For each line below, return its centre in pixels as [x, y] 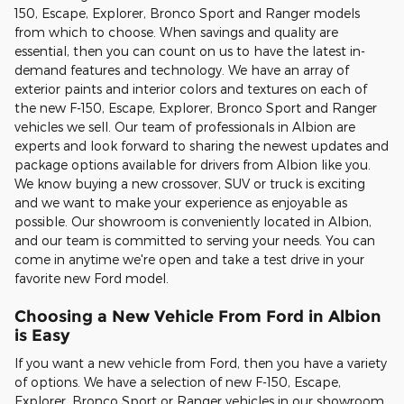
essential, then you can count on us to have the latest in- [190, 50]
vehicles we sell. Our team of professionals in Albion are [185, 126]
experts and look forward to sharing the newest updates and [202, 145]
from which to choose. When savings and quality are [176, 32]
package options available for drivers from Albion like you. [193, 164]
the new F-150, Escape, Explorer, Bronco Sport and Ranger [196, 107]
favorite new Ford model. [92, 278]
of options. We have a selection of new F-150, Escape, [178, 382]
